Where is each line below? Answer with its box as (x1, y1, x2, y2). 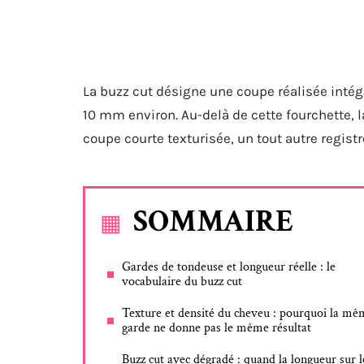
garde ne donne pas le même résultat (122, 319, 311, 336)
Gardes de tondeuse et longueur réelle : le (122, 258, 336, 275)
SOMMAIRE (133, 201, 293, 241)
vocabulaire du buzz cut (122, 273, 242, 290)
